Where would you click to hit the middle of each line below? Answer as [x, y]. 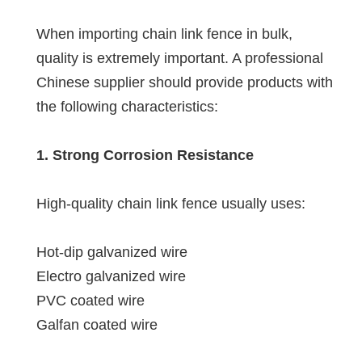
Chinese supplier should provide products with [185, 82]
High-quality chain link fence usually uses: [171, 203]
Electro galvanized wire [111, 276]
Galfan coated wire [97, 324]
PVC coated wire [90, 300]
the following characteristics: [127, 106]
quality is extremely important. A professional [180, 58]
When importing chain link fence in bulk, [164, 34]
